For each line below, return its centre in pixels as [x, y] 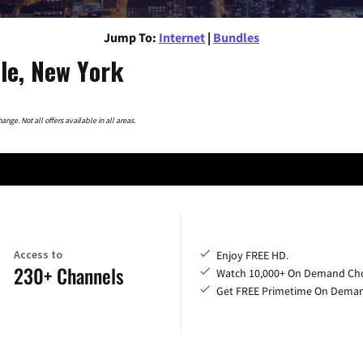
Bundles [236, 37]
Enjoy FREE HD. [252, 255]
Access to [38, 255]
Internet [182, 37]
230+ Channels [68, 276]
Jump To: [130, 37]
